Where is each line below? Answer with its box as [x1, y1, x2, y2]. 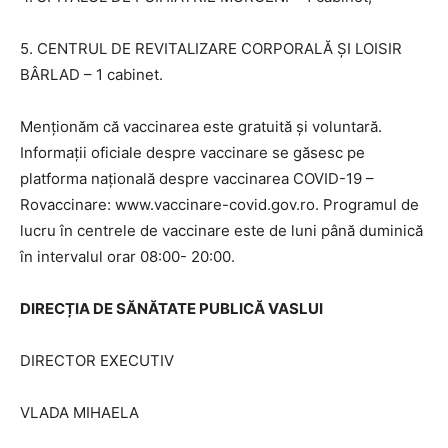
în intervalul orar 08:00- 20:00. [20, 246, 235, 266]
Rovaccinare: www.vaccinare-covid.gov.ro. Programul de [20, 194, 419, 214]
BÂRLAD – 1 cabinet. [20, 64, 163, 84]
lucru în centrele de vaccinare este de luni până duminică [20, 220, 423, 240]
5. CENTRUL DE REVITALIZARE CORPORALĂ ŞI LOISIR [20, 38, 402, 58]
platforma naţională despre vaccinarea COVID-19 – [20, 168, 374, 188]
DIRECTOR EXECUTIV [20, 350, 174, 370]
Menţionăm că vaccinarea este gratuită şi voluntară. [20, 116, 382, 136]
